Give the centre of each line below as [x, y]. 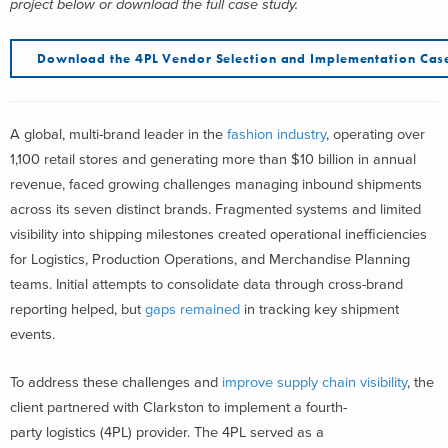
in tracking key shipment [319, 309]
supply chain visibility [342, 382]
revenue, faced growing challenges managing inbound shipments [216, 184]
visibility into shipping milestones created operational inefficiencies [218, 234]
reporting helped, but [77, 309]
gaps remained [192, 309]
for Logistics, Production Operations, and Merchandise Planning [210, 259]
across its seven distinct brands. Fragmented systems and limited [215, 209]
